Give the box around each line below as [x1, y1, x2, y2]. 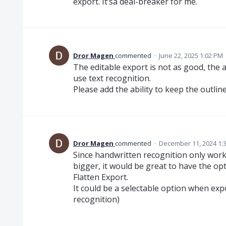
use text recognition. [73, 72, 151, 84]
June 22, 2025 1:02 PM [158, 50, 223, 60]
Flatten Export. [73, 171, 128, 183]
